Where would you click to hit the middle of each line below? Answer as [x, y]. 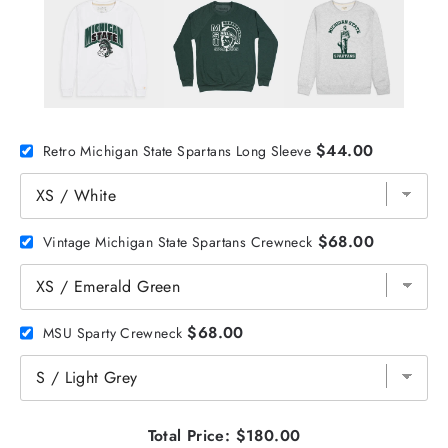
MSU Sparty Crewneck [113, 332]
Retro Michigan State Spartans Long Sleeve [177, 150]
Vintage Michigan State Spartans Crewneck [178, 241]
